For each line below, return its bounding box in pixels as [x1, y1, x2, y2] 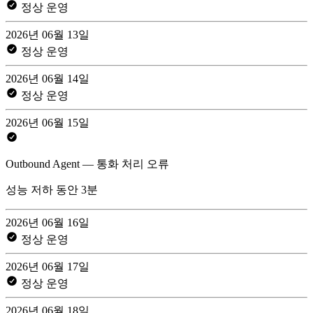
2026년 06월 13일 [6, 28, 89, 41]
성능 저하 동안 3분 [6, 183, 98, 196]
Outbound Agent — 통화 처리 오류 [6, 157, 169, 170]
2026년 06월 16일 [6, 216, 89, 228]
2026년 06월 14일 [6, 72, 89, 85]
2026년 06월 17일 [6, 260, 89, 272]
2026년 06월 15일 [6, 116, 89, 129]
